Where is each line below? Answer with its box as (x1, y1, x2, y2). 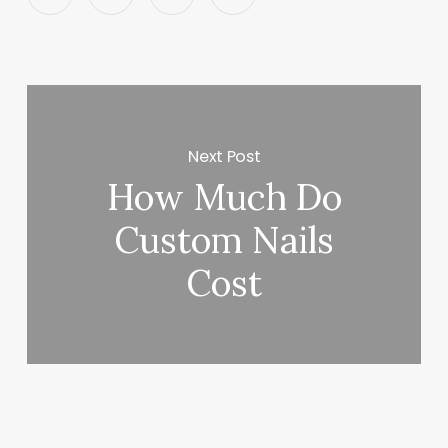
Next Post (188, 144, 261, 168)
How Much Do (106, 174, 342, 221)
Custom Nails (114, 217, 335, 264)
